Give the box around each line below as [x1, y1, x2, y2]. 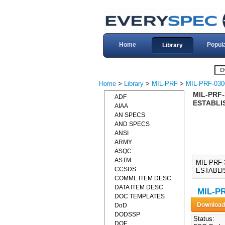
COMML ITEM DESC [115, 175, 171, 182]
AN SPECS [115, 111, 145, 119]
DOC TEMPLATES [115, 193, 165, 200]
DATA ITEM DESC [115, 184, 163, 191]
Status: [191, 215, 214, 223]
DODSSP [115, 211, 140, 218]
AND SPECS [115, 121, 150, 128]
